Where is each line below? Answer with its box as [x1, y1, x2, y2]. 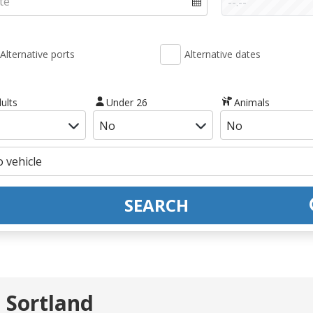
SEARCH [124, 193, 189, 217]
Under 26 [106, 95, 148, 109]
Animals [233, 95, 270, 109]
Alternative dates [184, 48, 261, 61]
